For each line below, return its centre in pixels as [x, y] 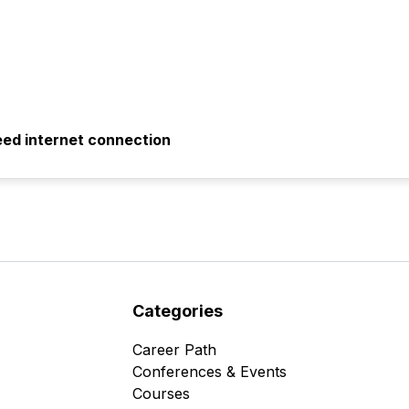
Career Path [174, 350]
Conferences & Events [209, 372]
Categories [177, 311]
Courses [161, 393]
